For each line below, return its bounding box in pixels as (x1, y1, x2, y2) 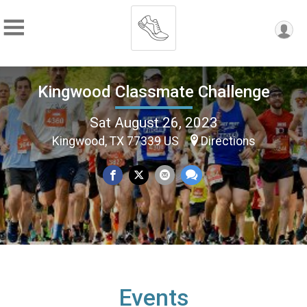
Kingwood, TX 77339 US (51, 134, 182, 148)
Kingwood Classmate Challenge (37, 82, 270, 101)
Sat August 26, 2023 (89, 114, 218, 131)
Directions (200, 134, 256, 148)
